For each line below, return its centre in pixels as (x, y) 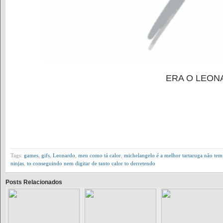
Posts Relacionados (34, 182)
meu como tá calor (100, 156)
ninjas (17, 164)
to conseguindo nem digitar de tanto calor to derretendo (91, 164)
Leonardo (64, 156)
